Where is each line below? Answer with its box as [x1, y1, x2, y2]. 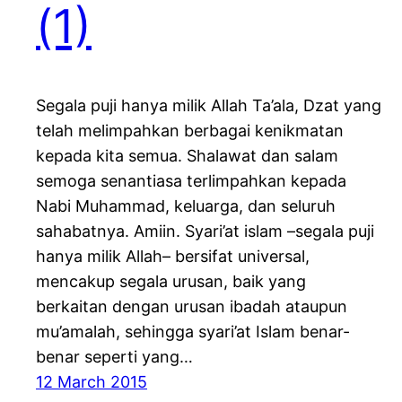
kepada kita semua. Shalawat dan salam [36, 146, 338, 166]
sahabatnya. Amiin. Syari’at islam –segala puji [36, 222, 374, 241]
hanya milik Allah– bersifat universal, [36, 247, 310, 267]
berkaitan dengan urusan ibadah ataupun [36, 297, 347, 317]
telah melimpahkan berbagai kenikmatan [36, 121, 344, 141]
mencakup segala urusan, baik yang [36, 272, 306, 292]
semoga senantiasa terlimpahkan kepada [36, 171, 346, 191]
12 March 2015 [36, 372, 147, 392]
